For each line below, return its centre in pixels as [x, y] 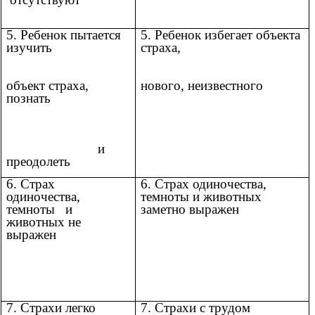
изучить [68, 47]
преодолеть [38, 161]
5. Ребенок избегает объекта [220, 34]
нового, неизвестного [202, 85]
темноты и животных [201, 196]
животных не [44, 221]
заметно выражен [190, 209]
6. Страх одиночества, [204, 184]
